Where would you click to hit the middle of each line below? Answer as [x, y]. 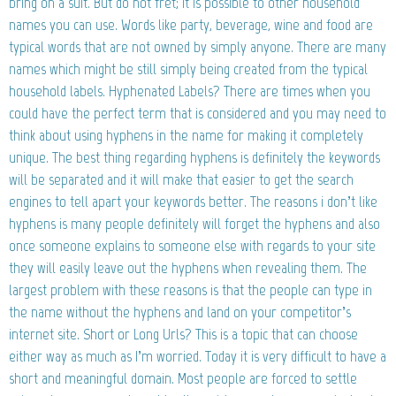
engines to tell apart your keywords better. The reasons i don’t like [193, 201]
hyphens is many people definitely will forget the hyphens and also [194, 223]
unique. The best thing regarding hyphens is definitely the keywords [194, 157]
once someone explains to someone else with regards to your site [192, 245]
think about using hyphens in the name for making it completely [186, 135]
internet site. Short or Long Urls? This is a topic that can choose [183, 334]
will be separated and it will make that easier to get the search [181, 179]
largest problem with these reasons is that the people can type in [190, 289]
